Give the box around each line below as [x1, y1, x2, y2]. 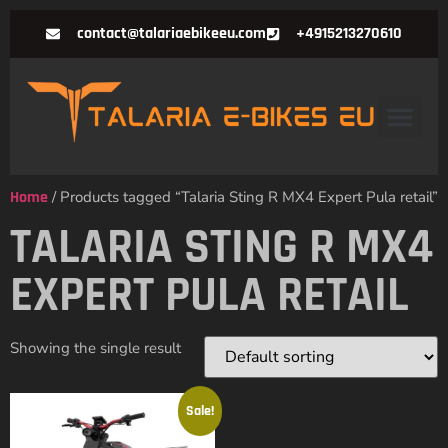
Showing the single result [10, 338, 181, 359]
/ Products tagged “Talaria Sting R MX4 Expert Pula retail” [48, 187, 438, 208]
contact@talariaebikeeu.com [76, 23, 266, 44]
